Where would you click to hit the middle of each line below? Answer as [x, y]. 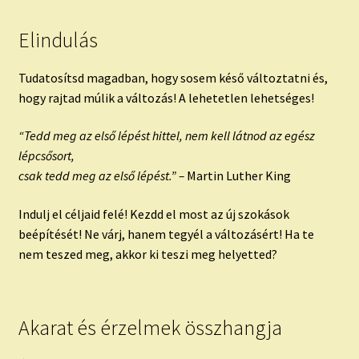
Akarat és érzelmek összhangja [150, 328]
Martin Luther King [238, 176]
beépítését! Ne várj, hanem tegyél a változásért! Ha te [166, 234]
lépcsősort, [46, 156]
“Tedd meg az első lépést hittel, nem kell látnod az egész [166, 136]
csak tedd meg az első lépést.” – [102, 176]
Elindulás [58, 40]
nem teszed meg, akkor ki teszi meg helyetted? [147, 254]
